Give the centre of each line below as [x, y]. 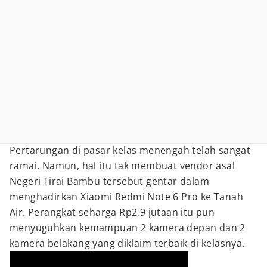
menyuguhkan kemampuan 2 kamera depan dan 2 [128, 228]
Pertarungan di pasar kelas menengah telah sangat [130, 150]
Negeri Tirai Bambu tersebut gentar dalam [109, 181]
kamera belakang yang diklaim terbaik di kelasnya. [127, 243]
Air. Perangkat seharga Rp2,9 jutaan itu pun [112, 212]
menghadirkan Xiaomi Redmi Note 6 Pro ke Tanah [126, 197]
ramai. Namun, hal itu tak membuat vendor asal [122, 166]
